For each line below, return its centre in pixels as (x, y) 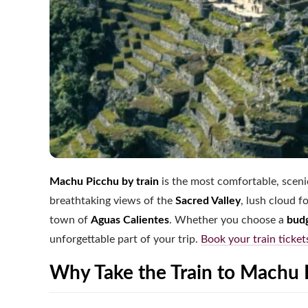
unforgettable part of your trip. (125, 240)
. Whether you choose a (228, 220)
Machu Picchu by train (104, 182)
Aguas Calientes (130, 220)
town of (70, 220)
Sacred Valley (208, 201)
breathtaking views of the (112, 201)
